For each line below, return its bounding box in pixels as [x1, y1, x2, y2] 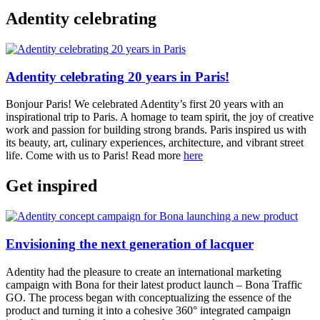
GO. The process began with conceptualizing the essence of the [6, 291, 291, 304]
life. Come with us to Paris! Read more [6, 149, 184, 162]
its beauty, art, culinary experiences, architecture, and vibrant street [6, 136, 304, 149]
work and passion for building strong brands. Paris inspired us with [6, 124, 306, 136]
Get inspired [6, 176, 97, 196]
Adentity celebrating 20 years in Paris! [6, 69, 229, 84]
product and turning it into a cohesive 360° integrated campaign [6, 304, 291, 316]
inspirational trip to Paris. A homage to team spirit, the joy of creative [6, 111, 314, 124]
